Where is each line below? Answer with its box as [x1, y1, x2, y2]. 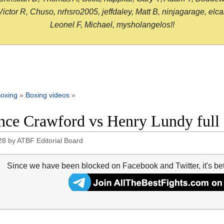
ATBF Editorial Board [17, 136, 83, 145]
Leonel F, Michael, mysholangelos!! [49, 20, 174, 29]
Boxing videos [25, 91, 69, 99]
